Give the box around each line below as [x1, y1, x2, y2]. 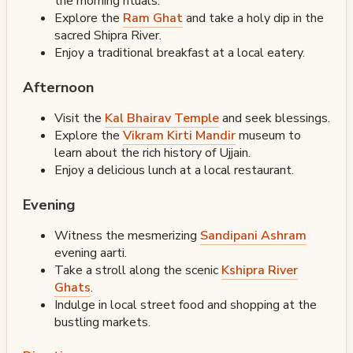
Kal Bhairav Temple [105, 109, 219, 127]
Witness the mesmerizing [54, 226, 200, 244]
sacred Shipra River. [54, 26, 162, 44]
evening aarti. [54, 243, 127, 262]
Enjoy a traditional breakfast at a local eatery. [54, 43, 305, 61]
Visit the [54, 109, 105, 127]
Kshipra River [221, 261, 298, 279]
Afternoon [23, 76, 94, 97]
